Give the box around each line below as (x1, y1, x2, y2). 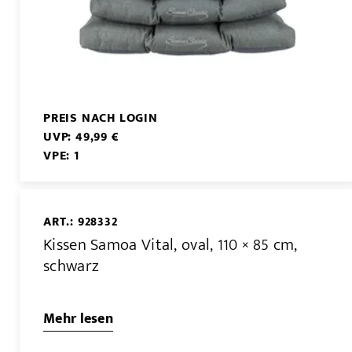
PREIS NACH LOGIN (43, 108, 158, 130)
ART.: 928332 (43, 211, 118, 233)
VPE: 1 (43, 145, 79, 167)
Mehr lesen (43, 306, 113, 331)
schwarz (43, 251, 100, 280)
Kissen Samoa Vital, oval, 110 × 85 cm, (43, 230, 298, 258)
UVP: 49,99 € (43, 126, 119, 148)
